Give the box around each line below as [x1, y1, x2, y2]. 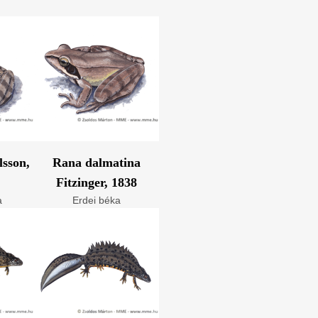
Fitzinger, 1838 [56, 175, 137, 190]
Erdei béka [72, 194, 121, 206]
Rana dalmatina [53, 155, 141, 170]
